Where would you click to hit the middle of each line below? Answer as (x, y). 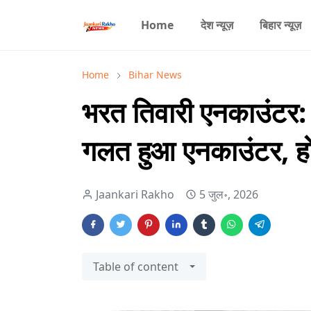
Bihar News (155, 75)
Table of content (136, 267)
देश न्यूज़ (217, 25)
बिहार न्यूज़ (281, 25)
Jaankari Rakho (135, 194)
